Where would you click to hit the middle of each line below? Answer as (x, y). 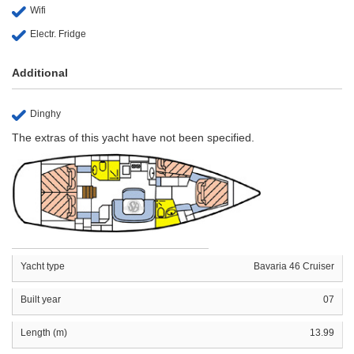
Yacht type (43, 266)
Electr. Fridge (58, 34)
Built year (41, 299)
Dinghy (45, 113)
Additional (40, 72)
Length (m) (44, 332)
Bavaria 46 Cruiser (294, 266)
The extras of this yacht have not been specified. (133, 137)
